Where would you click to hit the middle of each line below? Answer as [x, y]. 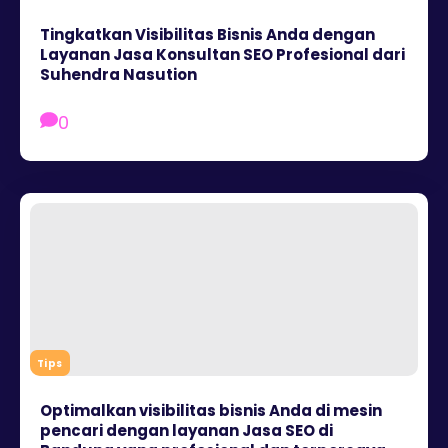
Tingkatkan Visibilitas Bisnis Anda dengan [207, 34]
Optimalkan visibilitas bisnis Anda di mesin [211, 410]
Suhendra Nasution [118, 74]
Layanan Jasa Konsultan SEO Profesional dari [222, 54]
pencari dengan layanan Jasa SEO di [186, 430]
